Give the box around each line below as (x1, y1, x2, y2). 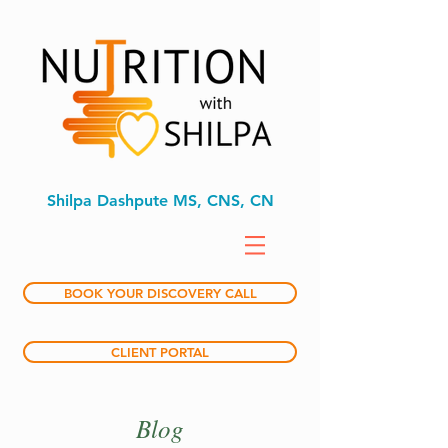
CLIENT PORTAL (111, 344, 209, 360)
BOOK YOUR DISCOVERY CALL (63, 285, 257, 301)
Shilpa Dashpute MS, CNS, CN (46, 191, 274, 210)
